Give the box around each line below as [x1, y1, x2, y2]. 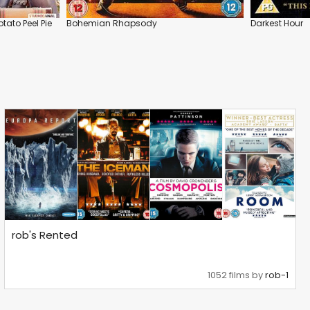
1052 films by [208, 268, 266, 282]
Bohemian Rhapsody [66, 17, 157, 29]
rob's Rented [12, 228, 78, 243]
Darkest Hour [250, 17, 303, 29]
